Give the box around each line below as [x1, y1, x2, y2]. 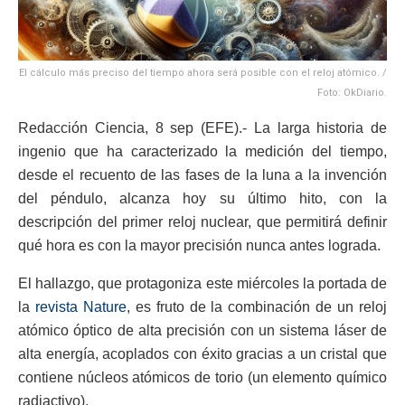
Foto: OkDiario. [317, 87, 387, 99]
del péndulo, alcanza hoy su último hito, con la [18, 191, 387, 207]
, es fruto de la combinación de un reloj [126, 299, 388, 316]
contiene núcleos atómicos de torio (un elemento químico [18, 370, 387, 386]
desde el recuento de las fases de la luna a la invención [18, 167, 387, 184]
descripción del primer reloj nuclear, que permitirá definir [18, 214, 387, 231]
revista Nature [34, 299, 127, 316]
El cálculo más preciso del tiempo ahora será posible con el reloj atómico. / [19, 67, 387, 80]
